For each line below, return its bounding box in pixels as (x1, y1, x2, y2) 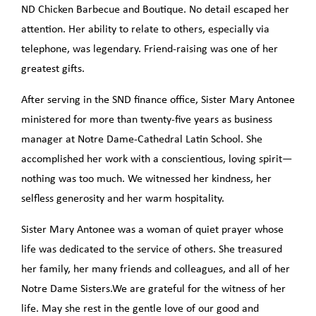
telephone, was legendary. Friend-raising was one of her (21, 43, 278, 55)
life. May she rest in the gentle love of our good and (21, 303, 259, 315)
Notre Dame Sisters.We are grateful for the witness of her (21, 283, 286, 295)
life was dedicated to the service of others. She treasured (21, 243, 282, 255)
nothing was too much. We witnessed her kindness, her (21, 173, 272, 185)
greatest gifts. (21, 63, 85, 75)
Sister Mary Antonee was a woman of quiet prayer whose (21, 224, 284, 236)
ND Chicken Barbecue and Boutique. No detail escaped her (21, 4, 289, 16)
